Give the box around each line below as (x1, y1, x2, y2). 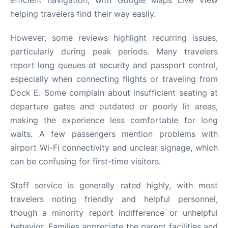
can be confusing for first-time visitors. (10, 156, 161, 166)
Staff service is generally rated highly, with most (10, 180, 218, 190)
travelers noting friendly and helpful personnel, (10, 193, 218, 204)
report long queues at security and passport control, (10, 60, 218, 70)
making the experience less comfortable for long (10, 115, 218, 125)
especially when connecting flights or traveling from (10, 73, 218, 84)
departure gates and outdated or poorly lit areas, (10, 101, 218, 111)
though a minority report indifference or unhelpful (10, 207, 218, 218)
